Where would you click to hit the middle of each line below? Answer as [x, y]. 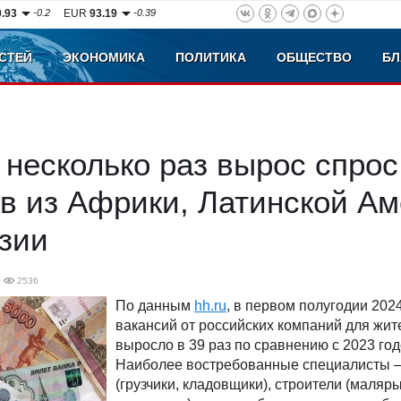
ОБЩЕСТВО [314, 57]
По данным [155, 306]
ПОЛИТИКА [211, 57]
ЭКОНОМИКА [104, 57]
